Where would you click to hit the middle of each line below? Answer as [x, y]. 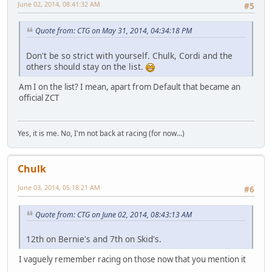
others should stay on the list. [86, 66]
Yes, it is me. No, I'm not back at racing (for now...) [101, 134]
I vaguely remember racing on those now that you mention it [132, 260]
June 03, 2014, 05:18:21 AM [59, 188]
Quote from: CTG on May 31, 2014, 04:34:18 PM [114, 31]
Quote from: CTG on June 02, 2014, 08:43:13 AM [114, 214]
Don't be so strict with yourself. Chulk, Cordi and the [129, 56]
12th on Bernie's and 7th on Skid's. [94, 239]
